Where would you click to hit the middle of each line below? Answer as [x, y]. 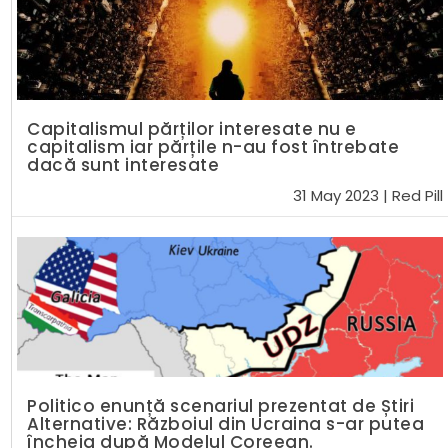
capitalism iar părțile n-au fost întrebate [213, 147]
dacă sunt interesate [123, 165]
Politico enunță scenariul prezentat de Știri [221, 406]
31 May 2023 [336, 196]
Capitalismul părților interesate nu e [192, 129]
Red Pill [417, 196]
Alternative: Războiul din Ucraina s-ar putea [226, 424]
